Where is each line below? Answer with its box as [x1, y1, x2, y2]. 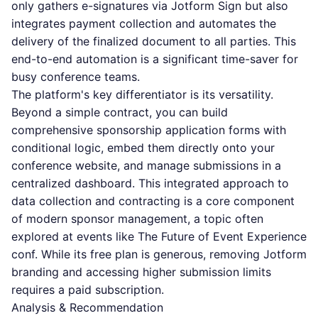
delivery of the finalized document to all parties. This [11, 34, 296, 48]
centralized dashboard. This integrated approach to [11, 176, 289, 190]
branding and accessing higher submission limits [11, 265, 271, 279]
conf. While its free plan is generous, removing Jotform [11, 247, 307, 261]
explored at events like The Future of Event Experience [11, 229, 307, 243]
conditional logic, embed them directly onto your [11, 141, 275, 155]
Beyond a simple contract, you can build [11, 105, 228, 119]
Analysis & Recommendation [11, 300, 163, 314]
